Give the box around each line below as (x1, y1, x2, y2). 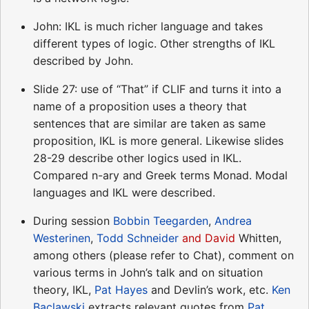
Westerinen (33, 230, 90, 245)
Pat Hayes (94, 282, 148, 297)
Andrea (215, 213, 252, 228)
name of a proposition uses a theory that (33, 99, 247, 113)
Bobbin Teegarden (113, 213, 208, 228)
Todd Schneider (97, 230, 179, 245)
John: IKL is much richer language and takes (33, 19, 263, 33)
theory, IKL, (33, 282, 94, 297)
